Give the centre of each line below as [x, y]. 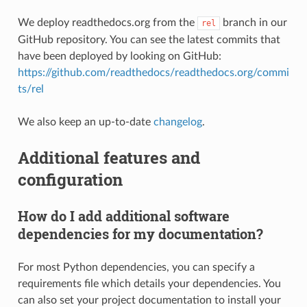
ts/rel [30, 89]
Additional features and [109, 157]
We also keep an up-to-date [85, 122]
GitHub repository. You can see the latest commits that [149, 39]
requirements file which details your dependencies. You [149, 283]
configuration [70, 179]
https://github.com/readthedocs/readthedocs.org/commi [153, 72]
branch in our [253, 22]
